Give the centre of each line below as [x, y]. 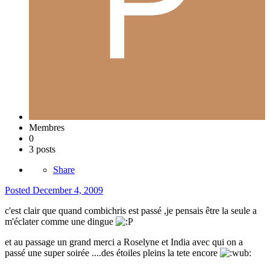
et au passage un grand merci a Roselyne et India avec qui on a [124, 242]
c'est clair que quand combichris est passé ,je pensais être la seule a [131, 210]
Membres [47, 127]
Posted [19, 190]
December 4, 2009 [68, 190]
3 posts [42, 149]
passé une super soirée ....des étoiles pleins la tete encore [112, 253]
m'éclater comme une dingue [60, 221]
